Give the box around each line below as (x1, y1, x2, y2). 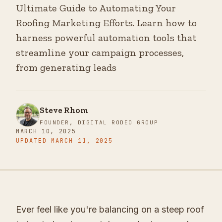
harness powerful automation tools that (16, 32, 196, 44)
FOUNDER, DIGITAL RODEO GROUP (40, 119, 159, 126)
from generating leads (16, 61, 116, 73)
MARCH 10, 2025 (16, 127, 76, 135)
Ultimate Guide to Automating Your (16, 2, 176, 14)
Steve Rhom (40, 105, 88, 115)
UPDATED (16, 137, 52, 145)
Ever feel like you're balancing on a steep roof (16, 204, 204, 215)
